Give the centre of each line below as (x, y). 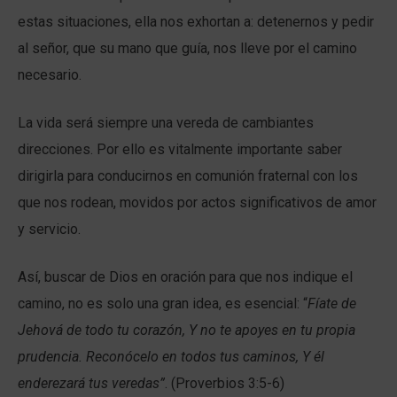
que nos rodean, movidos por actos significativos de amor (197, 203)
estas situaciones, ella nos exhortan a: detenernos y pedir (196, 22)
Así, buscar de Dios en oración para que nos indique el (185, 277)
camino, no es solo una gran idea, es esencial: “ (163, 304)
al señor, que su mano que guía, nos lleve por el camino (187, 49)
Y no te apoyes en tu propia (270, 331)
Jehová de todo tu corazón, (101, 331)
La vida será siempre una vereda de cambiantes (166, 123)
